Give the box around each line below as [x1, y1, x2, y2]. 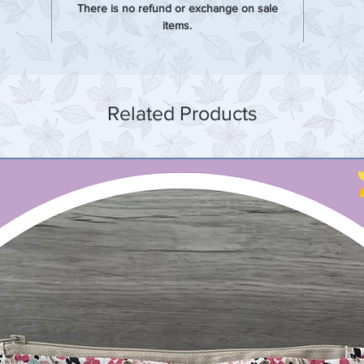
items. [162, 19, 193, 32]
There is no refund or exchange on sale [76, 2, 278, 15]
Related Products [107, 102, 258, 124]
